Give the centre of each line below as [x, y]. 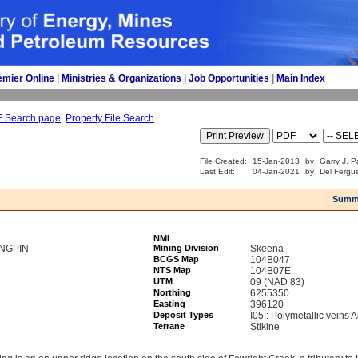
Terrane [169, 326]
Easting [169, 304]
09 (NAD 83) [277, 282]
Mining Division [186, 248]
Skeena [267, 249]
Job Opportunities [229, 78]
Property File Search [110, 118]
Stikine [265, 327]
